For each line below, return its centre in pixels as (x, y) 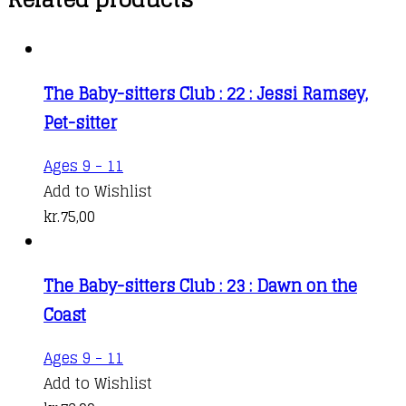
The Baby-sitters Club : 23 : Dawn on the (200, 285)
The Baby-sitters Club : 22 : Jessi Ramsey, (206, 93)
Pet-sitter (80, 122)
